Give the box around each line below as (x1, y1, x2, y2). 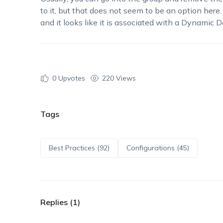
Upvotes (56, 73, 85, 83)
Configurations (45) (126, 143, 189, 152)
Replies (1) (40, 197, 80, 207)
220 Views (102, 73, 136, 83)
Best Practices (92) (48, 143, 110, 152)
